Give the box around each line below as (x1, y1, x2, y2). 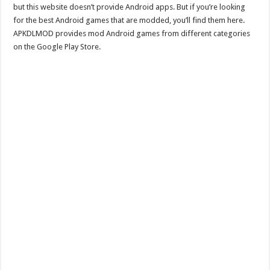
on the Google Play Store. (13, 42, 101, 51)
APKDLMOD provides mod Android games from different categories (13, 29, 251, 38)
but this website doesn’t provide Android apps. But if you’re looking (13, 2, 246, 11)
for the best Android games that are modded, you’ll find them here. (13, 16, 245, 25)
